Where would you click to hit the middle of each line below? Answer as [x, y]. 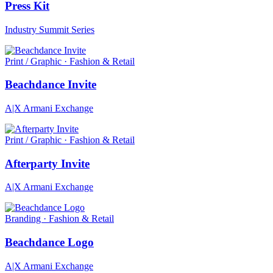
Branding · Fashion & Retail [59, 219]
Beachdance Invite [51, 85]
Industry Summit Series [50, 29]
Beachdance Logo [49, 243]
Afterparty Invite [47, 163]
